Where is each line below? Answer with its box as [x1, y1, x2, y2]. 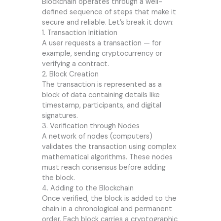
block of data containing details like [41, 90, 160, 100]
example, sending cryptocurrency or [41, 49, 162, 59]
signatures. [41, 111, 78, 121]
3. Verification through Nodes [41, 121, 140, 131]
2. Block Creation [41, 70, 99, 79]
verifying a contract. [41, 59, 109, 69]
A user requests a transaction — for [41, 38, 161, 48]
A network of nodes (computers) [41, 132, 152, 142]
